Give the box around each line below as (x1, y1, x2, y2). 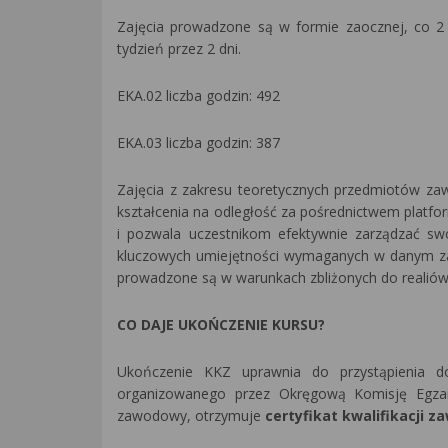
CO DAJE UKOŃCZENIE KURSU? (117, 315, 325, 334)
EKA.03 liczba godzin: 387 (117, 133, 280, 152)
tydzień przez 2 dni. (117, 39, 241, 58)
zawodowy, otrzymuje (117, 406, 265, 425)
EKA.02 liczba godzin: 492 (117, 86, 280, 105)
